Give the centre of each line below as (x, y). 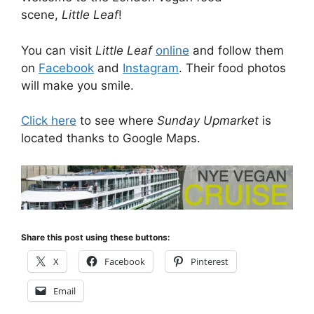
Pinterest (210, 261)
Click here (49, 121)
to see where (117, 121)
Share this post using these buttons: (96, 237)
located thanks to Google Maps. (111, 138)
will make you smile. (77, 85)
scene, (41, 15)
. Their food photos (232, 68)
